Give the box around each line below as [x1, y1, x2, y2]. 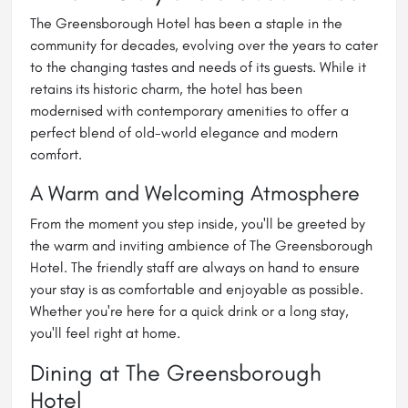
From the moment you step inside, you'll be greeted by [30, 214, 365, 232]
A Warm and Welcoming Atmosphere [30, 179, 360, 206]
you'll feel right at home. [30, 323, 180, 342]
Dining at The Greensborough [30, 358, 321, 386]
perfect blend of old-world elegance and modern [30, 123, 338, 141]
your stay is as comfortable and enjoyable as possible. [30, 280, 363, 298]
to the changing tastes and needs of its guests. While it [30, 57, 366, 76]
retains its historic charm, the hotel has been [30, 79, 302, 97]
